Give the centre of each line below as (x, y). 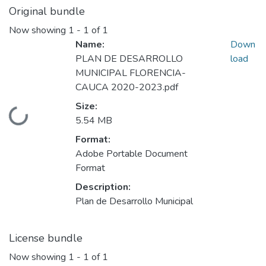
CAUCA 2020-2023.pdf (127, 88)
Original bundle (47, 11)
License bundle (46, 238)
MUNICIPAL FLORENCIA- (131, 73)
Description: (103, 187)
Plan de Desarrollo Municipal (134, 202)
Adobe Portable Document (132, 154)
